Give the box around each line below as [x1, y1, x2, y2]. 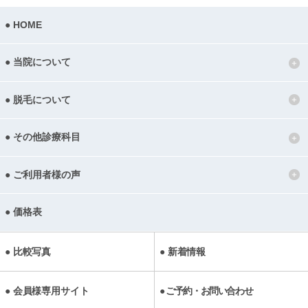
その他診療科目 [12, 132, 80, 143]
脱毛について [12, 94, 71, 105]
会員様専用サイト [12, 285, 89, 296]
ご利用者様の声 [12, 169, 80, 180]
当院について [12, 57, 71, 68]
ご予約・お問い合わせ [166, 285, 253, 296]
